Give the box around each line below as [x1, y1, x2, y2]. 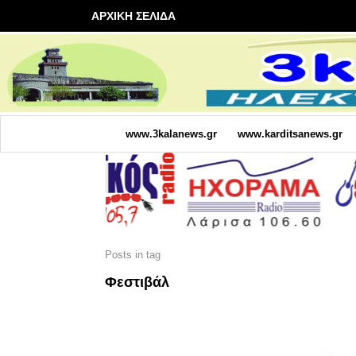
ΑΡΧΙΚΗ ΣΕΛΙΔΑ [91, 10, 176, 22]
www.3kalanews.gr [125, 127, 217, 140]
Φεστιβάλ [105, 273, 169, 290]
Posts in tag [105, 248, 161, 261]
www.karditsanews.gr [237, 127, 342, 140]
